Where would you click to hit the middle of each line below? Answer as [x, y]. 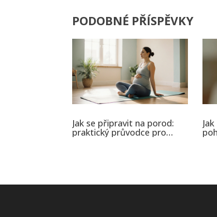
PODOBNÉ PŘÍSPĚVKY [133, 21]
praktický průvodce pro [119, 132]
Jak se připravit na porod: [123, 123]
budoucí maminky [108, 141]
